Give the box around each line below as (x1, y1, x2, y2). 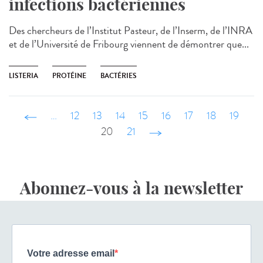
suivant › (149, 124, 184, 140)
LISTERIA (9, 70, 38, 82)
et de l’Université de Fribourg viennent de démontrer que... (9, 36, 249, 52)
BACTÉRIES (100, 70, 137, 82)
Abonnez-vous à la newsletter (20, 178, 243, 199)
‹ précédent (37, 109, 84, 124)
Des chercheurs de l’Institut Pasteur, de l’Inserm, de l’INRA (9, 23, 252, 39)
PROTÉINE (52, 70, 86, 82)
